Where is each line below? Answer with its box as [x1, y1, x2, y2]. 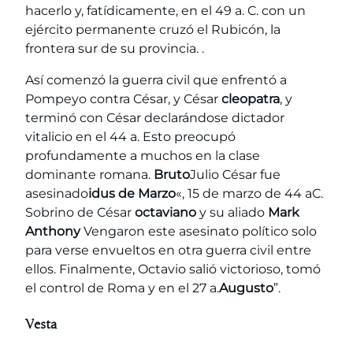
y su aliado [196, 205, 268, 221]
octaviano [135, 205, 196, 221]
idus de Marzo [88, 186, 176, 202]
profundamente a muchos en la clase [25, 148, 260, 164]
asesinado [25, 186, 88, 202]
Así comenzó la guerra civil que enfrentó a [25, 72, 287, 88]
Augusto [219, 281, 273, 296]
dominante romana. [25, 167, 154, 183]
